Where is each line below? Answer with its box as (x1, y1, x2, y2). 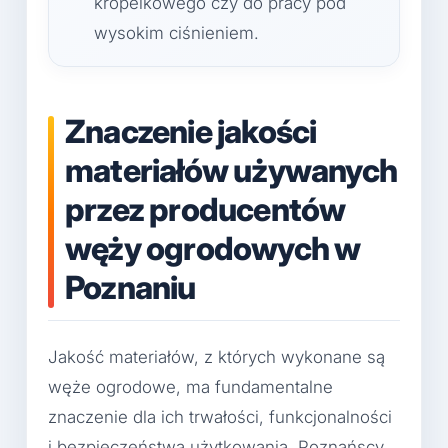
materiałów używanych (65, 151, 397, 191)
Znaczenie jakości (65, 112, 317, 152)
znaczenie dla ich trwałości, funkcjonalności (48, 407, 392, 428)
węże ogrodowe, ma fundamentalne (48, 377, 333, 398)
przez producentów (65, 190, 346, 230)
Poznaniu (65, 268, 196, 308)
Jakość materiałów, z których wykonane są (48, 347, 385, 368)
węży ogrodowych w (65, 229, 361, 269)
